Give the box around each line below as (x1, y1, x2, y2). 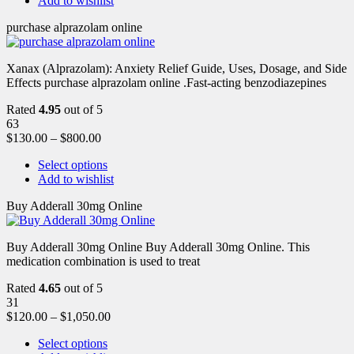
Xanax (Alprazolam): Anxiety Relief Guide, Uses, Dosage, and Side (6, 61, 347, 75)
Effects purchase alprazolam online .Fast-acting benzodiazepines (6, 75, 326, 89)
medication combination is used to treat (6, 254, 200, 268)
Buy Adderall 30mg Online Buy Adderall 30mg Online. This (6, 239, 310, 254)
